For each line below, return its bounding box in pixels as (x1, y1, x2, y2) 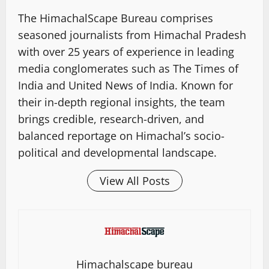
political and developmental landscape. (18, 145, 217, 160)
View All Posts (99, 174, 170, 189)
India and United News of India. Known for (18, 78, 233, 93)
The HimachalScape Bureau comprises (18, 11, 213, 26)
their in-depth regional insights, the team (18, 95, 225, 110)
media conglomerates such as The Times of (18, 61, 238, 76)
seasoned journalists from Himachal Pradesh (18, 28, 246, 43)
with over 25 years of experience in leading (18, 44, 234, 59)
